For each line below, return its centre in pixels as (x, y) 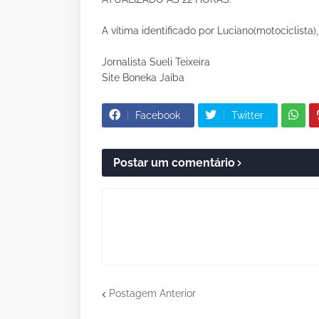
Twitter (247, 115)
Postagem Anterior (152, 294)
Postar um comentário (174, 162)
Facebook (158, 115)
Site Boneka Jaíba (143, 77)
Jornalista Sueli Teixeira (157, 62)
